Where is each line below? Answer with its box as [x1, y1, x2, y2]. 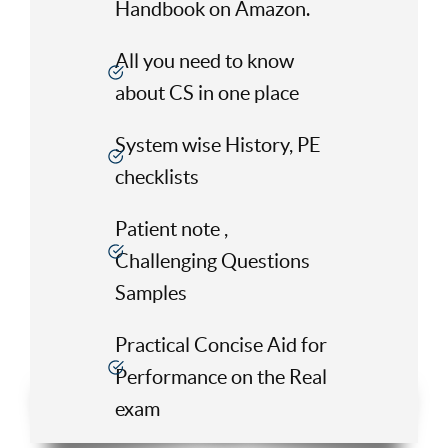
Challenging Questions [114, 250, 310, 273]
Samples [114, 282, 187, 305]
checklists [114, 166, 199, 189]
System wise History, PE [114, 134, 321, 157]
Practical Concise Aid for [114, 334, 327, 357]
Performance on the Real [114, 366, 327, 389]
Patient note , [114, 218, 228, 241]
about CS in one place [114, 82, 299, 105]
